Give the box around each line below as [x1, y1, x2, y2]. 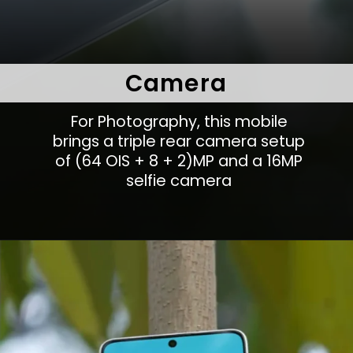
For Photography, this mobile [70, 110, 288, 132]
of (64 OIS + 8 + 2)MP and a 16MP [55, 149, 303, 172]
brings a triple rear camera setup [53, 129, 306, 152]
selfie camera [126, 169, 232, 191]
